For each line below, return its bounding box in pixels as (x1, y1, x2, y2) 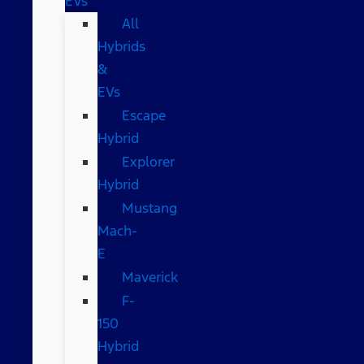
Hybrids (97, 37, 145, 55)
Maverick (122, 267, 178, 286)
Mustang (122, 198, 177, 217)
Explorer (122, 152, 175, 171)
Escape (122, 106, 166, 124)
